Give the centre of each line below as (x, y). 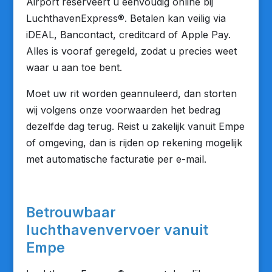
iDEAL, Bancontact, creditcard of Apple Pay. (128, 35)
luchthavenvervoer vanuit (117, 230)
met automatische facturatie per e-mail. (116, 159)
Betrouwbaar (71, 212)
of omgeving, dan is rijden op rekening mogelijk (134, 143)
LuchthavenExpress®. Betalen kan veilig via (126, 18)
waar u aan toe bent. (74, 67)
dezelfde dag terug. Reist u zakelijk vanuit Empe (135, 126)
